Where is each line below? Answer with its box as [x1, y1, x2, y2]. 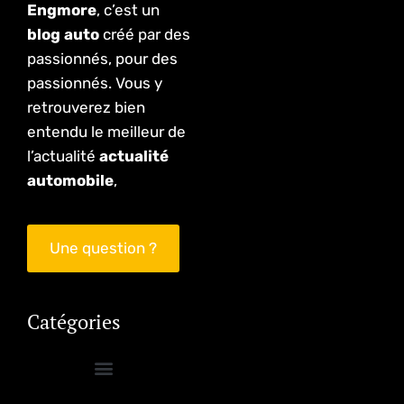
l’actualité [27, 147, 99, 166]
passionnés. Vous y [27, 74, 162, 93]
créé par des [99, 25, 190, 44]
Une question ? [50, 238, 157, 257]
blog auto [27, 25, 99, 44]
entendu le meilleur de [27, 123, 186, 142]
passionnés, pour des [27, 50, 178, 69]
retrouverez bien [27, 98, 145, 117]
